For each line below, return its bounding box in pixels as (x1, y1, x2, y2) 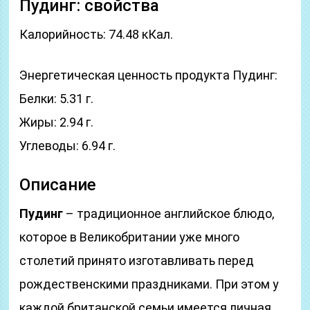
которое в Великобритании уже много (19, 230, 240, 244)
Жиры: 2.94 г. (19, 115, 94, 129)
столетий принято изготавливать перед (19, 253, 255, 268)
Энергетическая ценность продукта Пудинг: (19, 68, 278, 82)
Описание (19, 175, 97, 194)
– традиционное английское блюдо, (63, 206, 275, 221)
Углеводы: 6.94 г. (19, 138, 116, 153)
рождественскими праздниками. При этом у (19, 277, 280, 291)
